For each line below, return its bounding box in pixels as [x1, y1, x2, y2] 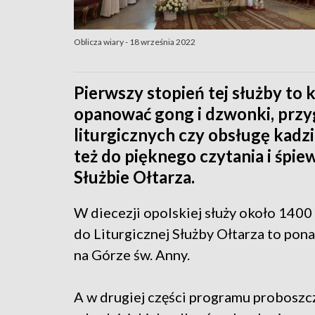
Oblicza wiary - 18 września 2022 [74, 36, 195, 47]
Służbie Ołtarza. [74, 166, 195, 187]
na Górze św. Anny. [74, 245, 190, 263]
